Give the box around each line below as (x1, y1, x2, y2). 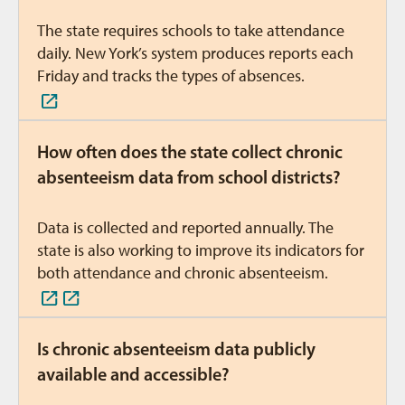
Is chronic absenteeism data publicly (37, 338, 316, 360)
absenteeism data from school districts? (37, 166, 341, 188)
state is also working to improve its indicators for (37, 240, 364, 260)
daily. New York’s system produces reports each (37, 43, 353, 63)
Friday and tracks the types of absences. (37, 66, 305, 86)
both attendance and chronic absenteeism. (37, 263, 328, 283)
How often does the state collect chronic (37, 141, 343, 163)
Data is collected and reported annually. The (37, 218, 334, 238)
